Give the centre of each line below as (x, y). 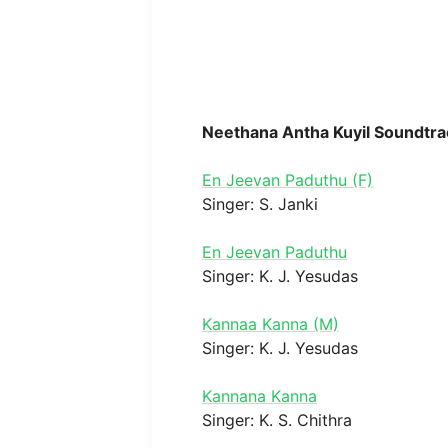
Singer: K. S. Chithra (277, 419)
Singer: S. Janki (260, 203)
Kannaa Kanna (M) (270, 323)
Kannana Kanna (259, 395)
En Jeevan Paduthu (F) (287, 179)
